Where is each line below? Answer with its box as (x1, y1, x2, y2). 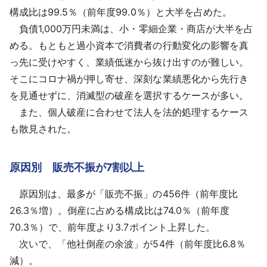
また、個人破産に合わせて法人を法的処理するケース (10, 106, 249, 119)
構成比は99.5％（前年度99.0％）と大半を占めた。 (10, 6, 232, 18)
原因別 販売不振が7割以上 (10, 160, 145, 173)
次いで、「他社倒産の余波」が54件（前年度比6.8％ (10, 237, 246, 250)
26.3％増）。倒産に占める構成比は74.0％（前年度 (10, 204, 229, 216)
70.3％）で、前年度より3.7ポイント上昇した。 (10, 221, 215, 233)
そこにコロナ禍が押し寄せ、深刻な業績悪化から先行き (10, 73, 249, 85)
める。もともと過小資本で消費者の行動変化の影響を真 (10, 39, 249, 52)
